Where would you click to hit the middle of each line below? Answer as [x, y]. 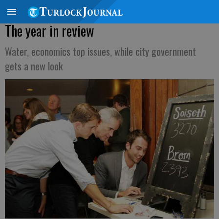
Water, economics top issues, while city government [100, 51]
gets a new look [34, 66]
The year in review [49, 31]
